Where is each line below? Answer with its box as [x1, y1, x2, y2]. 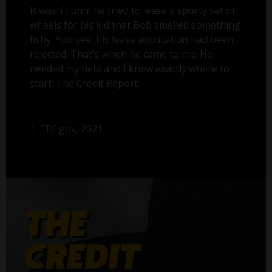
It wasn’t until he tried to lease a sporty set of [30, 4, 236, 18]
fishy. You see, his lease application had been [30, 33, 234, 47]
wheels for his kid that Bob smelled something [30, 18, 241, 32]
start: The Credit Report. [30, 76, 140, 90]
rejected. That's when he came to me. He [30, 47, 213, 61]
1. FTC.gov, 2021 [30, 122, 103, 136]
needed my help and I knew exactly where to [30, 62, 230, 76]
